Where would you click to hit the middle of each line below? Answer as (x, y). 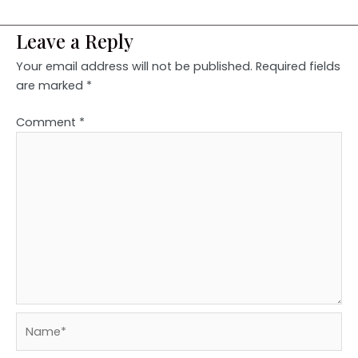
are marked (51, 86)
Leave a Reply (75, 41)
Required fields (298, 67)
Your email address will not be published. (134, 67)
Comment (48, 123)
